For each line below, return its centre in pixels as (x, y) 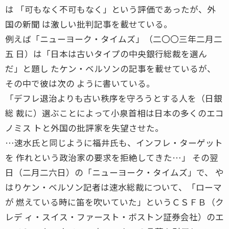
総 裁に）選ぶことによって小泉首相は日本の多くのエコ (114, 113)
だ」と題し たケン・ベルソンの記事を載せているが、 (110, 68)
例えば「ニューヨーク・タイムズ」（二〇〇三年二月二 (114, 39)
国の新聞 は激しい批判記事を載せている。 (89, 24)
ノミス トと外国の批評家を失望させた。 (84, 128)
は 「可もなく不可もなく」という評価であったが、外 (110, 9)
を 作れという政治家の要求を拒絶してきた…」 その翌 (112, 157)
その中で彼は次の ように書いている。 (80, 83)
